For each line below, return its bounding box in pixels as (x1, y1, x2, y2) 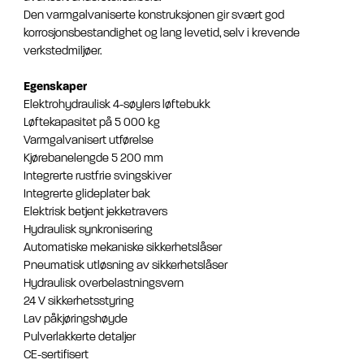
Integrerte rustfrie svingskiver (24, 169, 171, 184)
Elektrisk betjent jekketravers (24, 205, 167, 219)
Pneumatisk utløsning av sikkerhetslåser (24, 258, 227, 273)
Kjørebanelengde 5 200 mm (24, 151, 163, 166)
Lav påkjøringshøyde (24, 312, 128, 327)
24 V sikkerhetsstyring (24, 294, 134, 309)
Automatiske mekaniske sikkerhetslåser (24, 240, 222, 255)
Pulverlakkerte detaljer (24, 330, 136, 344)
